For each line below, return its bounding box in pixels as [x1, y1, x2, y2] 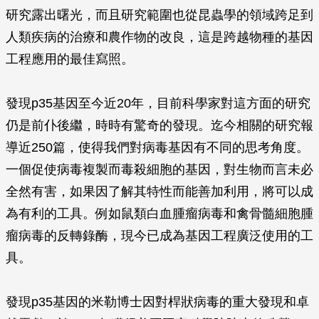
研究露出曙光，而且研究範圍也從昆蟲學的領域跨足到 [6, 8, 313, 22]
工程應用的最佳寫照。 [6, 52, 134, 66]
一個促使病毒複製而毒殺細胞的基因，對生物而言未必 [6, 162, 313, 177]
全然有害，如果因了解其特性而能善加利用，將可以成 [6, 184, 313, 199]
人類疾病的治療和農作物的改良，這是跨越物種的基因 [6, 30, 313, 44]
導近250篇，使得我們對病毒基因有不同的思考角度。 [6, 140, 309, 155]
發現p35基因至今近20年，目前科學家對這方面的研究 [6, 96, 310, 110]
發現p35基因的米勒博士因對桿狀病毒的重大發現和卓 [6, 295, 309, 309]
